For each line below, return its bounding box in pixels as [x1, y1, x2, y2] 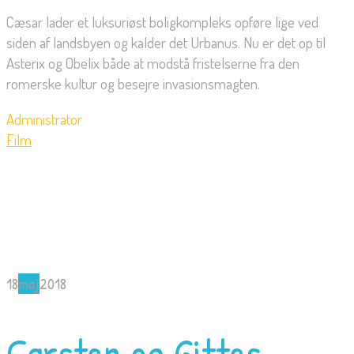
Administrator [6, 109, 82, 130]
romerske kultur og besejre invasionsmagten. [6, 73, 260, 94]
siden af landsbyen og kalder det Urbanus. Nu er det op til [6, 32, 326, 53]
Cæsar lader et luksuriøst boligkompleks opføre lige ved [6, 12, 318, 32]
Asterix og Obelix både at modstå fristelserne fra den [6, 53, 299, 73]
